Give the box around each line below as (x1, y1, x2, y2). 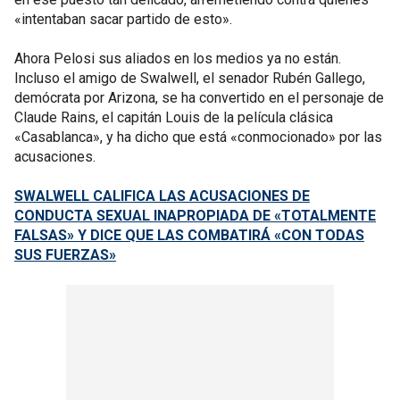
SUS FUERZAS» (14, 246, 116, 263)
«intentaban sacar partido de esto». (14, 11, 232, 28)
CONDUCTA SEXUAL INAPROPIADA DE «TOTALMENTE (14, 207, 376, 224)
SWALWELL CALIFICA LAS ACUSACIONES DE (14, 187, 310, 204)
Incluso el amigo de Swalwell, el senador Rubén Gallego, (14, 70, 365, 87)
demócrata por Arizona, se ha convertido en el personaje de (14, 89, 384, 106)
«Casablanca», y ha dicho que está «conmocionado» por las (14, 129, 382, 146)
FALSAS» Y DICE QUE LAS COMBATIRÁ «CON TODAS (14, 227, 364, 244)
